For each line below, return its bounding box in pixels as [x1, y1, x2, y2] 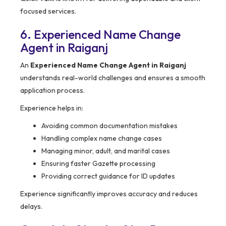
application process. [20, 86, 85, 95]
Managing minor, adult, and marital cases [41, 146, 170, 156]
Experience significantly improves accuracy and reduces [20, 189, 198, 199]
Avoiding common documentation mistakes [41, 121, 178, 131]
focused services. [20, 7, 76, 16]
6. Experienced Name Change [20, 27, 181, 42]
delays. [20, 202, 42, 211]
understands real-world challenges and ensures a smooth [20, 73, 205, 83]
